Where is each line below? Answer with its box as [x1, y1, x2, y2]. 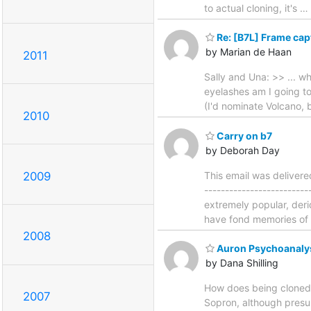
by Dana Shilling [205, 257, 278, 269]
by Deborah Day [205, 144, 280, 156]
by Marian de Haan [205, 46, 292, 58]
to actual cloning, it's [204, 1, 300, 14]
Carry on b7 [215, 129, 272, 142]
